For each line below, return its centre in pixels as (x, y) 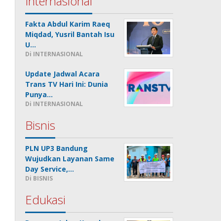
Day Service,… (50, 169)
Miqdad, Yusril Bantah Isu (70, 34)
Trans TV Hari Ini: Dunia (67, 84)
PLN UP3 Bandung (57, 148)
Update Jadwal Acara (63, 74)
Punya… (39, 94)
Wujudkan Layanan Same (70, 158)
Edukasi (46, 199)
